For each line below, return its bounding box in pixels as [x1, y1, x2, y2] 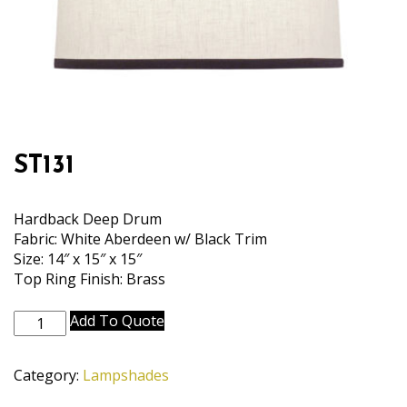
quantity [13, 330, 69, 350]
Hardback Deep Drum [14, 209, 162, 229]
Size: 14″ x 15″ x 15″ [14, 249, 142, 269]
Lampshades [83, 365, 169, 385]
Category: [14, 365, 83, 385]
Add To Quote [70, 311, 165, 331]
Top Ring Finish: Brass [14, 269, 165, 289]
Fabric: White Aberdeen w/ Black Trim [14, 229, 267, 249]
